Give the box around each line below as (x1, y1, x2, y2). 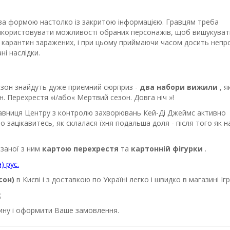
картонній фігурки (131, 144, 205, 154)
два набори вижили (140, 82, 220, 92)
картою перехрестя (42, 144, 121, 154)
